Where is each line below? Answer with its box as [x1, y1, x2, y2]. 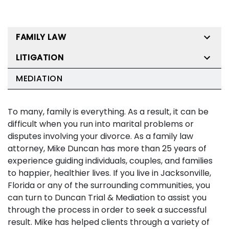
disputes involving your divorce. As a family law [8, 130, 193, 142]
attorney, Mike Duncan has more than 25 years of [8, 143, 207, 154]
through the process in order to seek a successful [8, 204, 207, 216]
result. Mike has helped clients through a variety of [8, 216, 210, 228]
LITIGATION [16, 52, 64, 63]
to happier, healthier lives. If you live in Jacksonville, [8, 167, 211, 179]
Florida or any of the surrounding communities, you [8, 179, 210, 191]
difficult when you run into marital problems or [8, 118, 194, 130]
